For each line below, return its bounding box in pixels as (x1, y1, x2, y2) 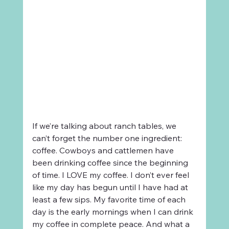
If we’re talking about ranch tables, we (32, 120, 178, 131)
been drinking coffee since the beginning (32, 157, 190, 168)
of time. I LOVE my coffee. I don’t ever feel (32, 169, 191, 180)
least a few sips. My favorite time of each (32, 194, 188, 204)
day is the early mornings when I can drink (32, 206, 195, 217)
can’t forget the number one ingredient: (32, 132, 184, 143)
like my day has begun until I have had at (32, 181, 190, 192)
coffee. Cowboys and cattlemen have (32, 145, 176, 155)
